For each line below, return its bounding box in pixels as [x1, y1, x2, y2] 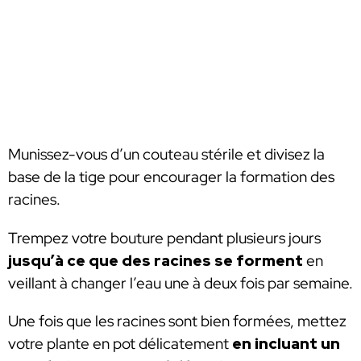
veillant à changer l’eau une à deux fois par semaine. [8, 272, 353, 293]
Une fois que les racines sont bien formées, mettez [8, 311, 346, 332]
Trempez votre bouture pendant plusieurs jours [8, 227, 321, 248]
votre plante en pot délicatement [8, 334, 232, 355]
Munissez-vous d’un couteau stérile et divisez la [8, 144, 325, 165]
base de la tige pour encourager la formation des [8, 167, 334, 188]
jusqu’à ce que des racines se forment [8, 250, 303, 271]
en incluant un [232, 334, 340, 355]
